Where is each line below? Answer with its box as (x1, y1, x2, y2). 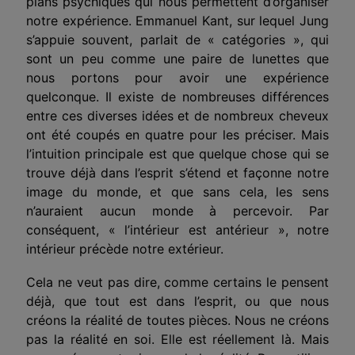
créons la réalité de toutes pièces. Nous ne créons (26, 311, 329, 328)
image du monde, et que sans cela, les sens (26, 183, 329, 200)
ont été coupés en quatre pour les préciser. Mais (26, 126, 329, 143)
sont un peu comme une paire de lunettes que (26, 50, 329, 67)
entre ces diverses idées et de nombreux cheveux (26, 107, 329, 124)
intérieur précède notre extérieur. (26, 240, 223, 257)
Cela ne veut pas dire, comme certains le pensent (26, 273, 329, 290)
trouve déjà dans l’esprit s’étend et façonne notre (26, 164, 329, 181)
